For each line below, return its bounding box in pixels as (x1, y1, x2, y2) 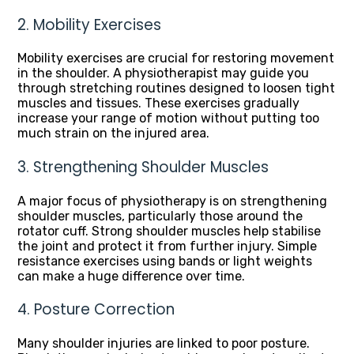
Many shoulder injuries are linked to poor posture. (17, 336, 310, 352)
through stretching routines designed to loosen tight (17, 81, 335, 96)
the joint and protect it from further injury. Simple (17, 238, 317, 254)
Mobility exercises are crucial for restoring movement (17, 51, 334, 66)
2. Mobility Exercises (17, 13, 161, 36)
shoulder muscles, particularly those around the (17, 208, 303, 224)
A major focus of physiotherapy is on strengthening (17, 193, 327, 209)
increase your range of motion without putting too (17, 111, 319, 126)
